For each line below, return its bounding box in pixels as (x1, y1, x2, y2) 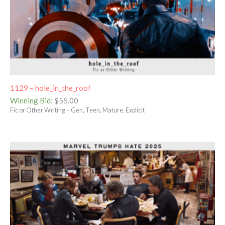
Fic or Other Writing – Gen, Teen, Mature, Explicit (10, 106, 145, 115)
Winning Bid (10, 96, 51, 105)
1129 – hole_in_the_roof (10, 83, 91, 92)
